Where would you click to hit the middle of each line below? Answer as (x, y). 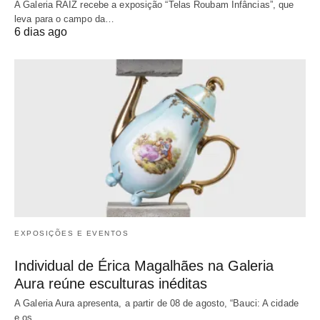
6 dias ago (41, 31)
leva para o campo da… (65, 19)
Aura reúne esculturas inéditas (111, 284)
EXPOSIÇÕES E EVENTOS (71, 234)
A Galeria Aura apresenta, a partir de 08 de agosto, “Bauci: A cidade (156, 304)
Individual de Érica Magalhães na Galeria (144, 266)
